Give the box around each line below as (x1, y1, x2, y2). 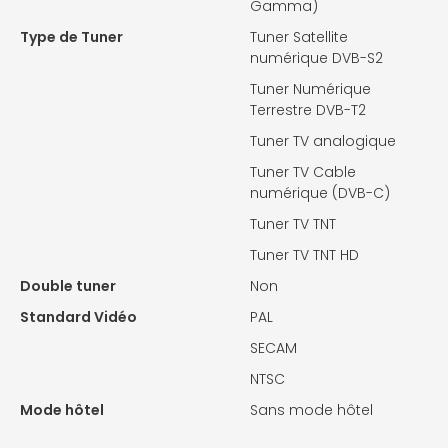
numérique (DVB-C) (250, 183, 390, 204)
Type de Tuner (20, 27, 123, 48)
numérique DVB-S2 (250, 48, 383, 69)
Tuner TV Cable (250, 162, 356, 183)
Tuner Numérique (250, 79, 371, 100)
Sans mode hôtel (250, 400, 373, 421)
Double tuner (20, 276, 116, 297)
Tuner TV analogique (250, 131, 396, 152)
